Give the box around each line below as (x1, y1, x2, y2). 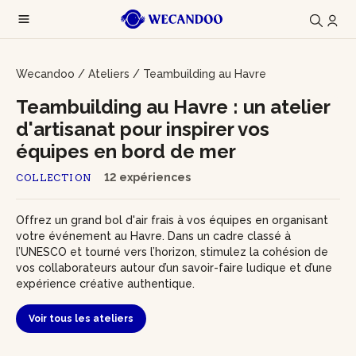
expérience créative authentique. (16, 277, 195, 290)
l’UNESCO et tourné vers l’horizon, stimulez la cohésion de (16, 246, 328, 258)
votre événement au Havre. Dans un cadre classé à (16, 230, 291, 242)
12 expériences (104, 171, 191, 184)
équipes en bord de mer (16, 140, 236, 163)
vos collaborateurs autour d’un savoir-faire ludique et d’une (16, 261, 332, 274)
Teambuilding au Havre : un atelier (16, 95, 330, 118)
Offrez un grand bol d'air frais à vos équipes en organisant (16, 214, 328, 226)
